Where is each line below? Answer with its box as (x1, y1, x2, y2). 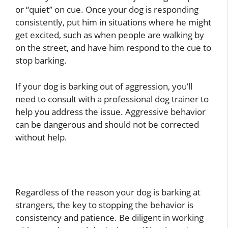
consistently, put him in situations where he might (15, 16, 211, 28)
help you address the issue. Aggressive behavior (15, 105, 206, 118)
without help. (15, 131, 67, 143)
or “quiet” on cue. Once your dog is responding (15, 4, 198, 16)
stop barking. (15, 54, 67, 67)
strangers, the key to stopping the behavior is (15, 199, 193, 211)
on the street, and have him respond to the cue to (15, 42, 211, 54)
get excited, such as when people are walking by (15, 29, 204, 41)
